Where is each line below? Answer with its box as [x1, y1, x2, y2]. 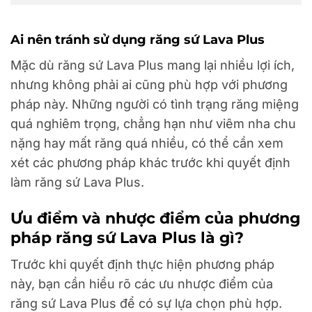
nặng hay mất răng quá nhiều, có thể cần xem [10, 136, 283, 151]
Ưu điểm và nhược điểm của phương [10, 209, 300, 228]
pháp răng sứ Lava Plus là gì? [10, 228, 244, 247]
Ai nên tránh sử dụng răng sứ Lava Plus [10, 32, 265, 48]
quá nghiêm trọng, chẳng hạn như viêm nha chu [10, 116, 296, 132]
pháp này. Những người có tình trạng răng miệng [10, 97, 299, 112]
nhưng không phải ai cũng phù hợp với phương [10, 77, 288, 93]
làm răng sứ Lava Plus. [10, 175, 144, 190]
